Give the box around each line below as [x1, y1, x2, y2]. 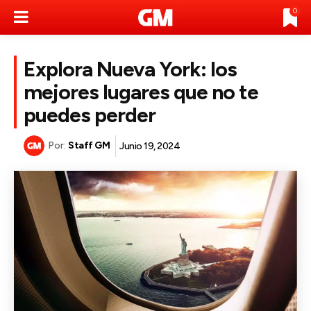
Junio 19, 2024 [119, 140, 180, 152]
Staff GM [68, 140, 110, 152]
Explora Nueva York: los [24, 56, 237, 82]
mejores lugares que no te [24, 79, 258, 105]
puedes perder [24, 102, 155, 128]
